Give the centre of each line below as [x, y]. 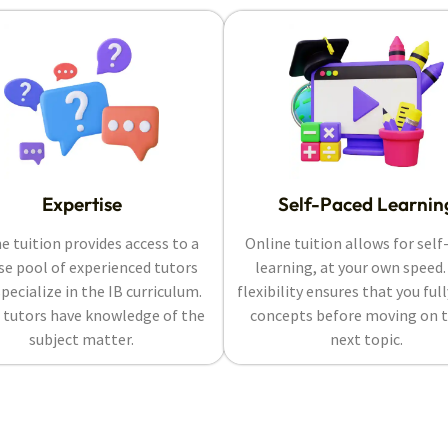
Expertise [81, 204]
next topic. [366, 339]
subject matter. [81, 339]
